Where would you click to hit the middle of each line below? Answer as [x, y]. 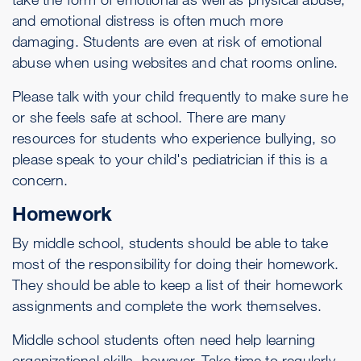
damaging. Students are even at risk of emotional [167, 41]
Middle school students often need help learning [164, 339]
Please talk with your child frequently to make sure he [180, 96]
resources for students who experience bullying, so [174, 138]
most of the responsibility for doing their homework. [176, 263]
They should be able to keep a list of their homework [178, 284]
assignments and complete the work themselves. [167, 305]
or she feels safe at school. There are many [149, 117]
